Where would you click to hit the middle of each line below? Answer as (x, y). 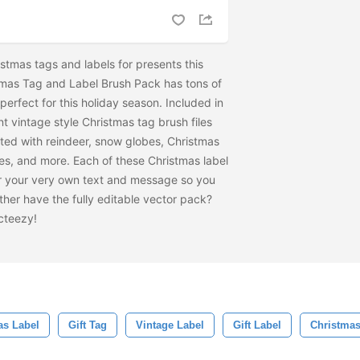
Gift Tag (88, 325)
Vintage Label (170, 325)
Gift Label (257, 325)
